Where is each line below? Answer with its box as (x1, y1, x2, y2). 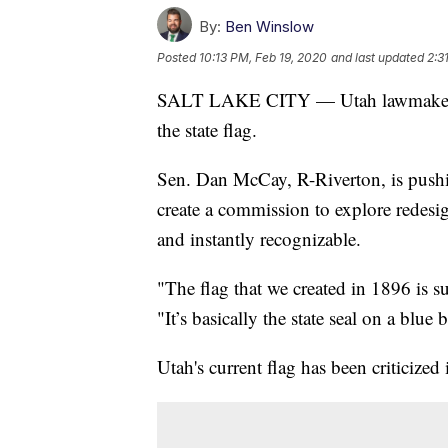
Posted (157, 50, 199, 66)
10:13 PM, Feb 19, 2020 (199, 50, 327, 66)
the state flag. (157, 117, 257, 143)
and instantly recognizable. (157, 226, 361, 252)
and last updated (331, 50, 424, 66)
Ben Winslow (225, 17, 314, 37)
